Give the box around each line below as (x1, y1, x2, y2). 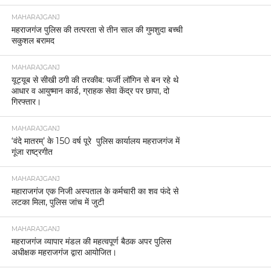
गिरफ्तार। (11, 96, 41, 107)
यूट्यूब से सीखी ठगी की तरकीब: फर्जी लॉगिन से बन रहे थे (11, 74, 178, 85)
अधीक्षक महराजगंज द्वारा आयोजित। (11, 246, 117, 258)
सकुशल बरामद (11, 34, 54, 46)
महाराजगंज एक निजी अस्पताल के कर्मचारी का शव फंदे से (11, 185, 178, 197)
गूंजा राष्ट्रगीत (11, 146, 53, 157)
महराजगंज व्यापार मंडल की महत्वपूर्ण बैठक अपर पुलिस (11, 235, 171, 247)
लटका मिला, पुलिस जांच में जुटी (11, 196, 104, 207)
